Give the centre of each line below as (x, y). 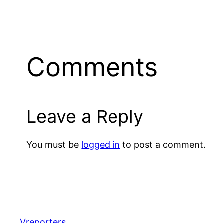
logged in (101, 144)
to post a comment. (163, 144)
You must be (54, 144)
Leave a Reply (85, 116)
